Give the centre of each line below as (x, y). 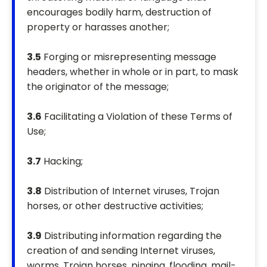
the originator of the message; (98, 87)
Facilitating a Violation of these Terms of (137, 117)
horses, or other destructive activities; (115, 206)
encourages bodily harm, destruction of (119, 13)
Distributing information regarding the (132, 236)
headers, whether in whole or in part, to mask (133, 72)
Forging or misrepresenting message (129, 57)
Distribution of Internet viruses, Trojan (131, 191)
